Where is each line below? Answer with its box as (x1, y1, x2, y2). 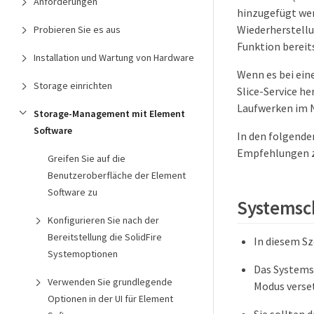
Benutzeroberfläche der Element (48, 169, 186, 182)
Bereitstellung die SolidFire (48, 231, 162, 243)
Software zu (48, 186, 97, 198)
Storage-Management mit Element (34, 107, 185, 120)
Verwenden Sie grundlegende (48, 275, 172, 288)
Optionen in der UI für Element (48, 292, 173, 305)
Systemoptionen (48, 247, 118, 260)
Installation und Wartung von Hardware (34, 51, 194, 64)
